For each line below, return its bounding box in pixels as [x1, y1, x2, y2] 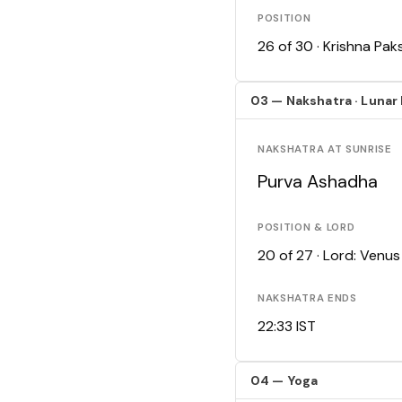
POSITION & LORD [258, 221, 355, 235]
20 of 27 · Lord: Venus [258, 246, 400, 266]
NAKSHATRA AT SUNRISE [258, 143, 392, 157]
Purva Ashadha [258, 170, 378, 194]
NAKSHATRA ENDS [258, 292, 357, 306]
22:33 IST [258, 317, 316, 336]
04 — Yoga [250, 372, 319, 389]
